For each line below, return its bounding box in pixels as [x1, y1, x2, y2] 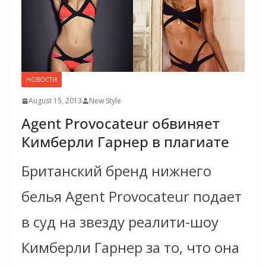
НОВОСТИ [26, 75, 57, 84]
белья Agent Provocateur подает [21, 186, 242, 207]
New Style [89, 96, 121, 106]
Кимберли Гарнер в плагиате [21, 132, 229, 152]
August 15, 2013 [28, 96, 82, 106]
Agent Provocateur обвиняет [21, 113, 220, 134]
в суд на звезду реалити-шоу [21, 212, 218, 232]
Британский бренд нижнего [21, 161, 211, 181]
